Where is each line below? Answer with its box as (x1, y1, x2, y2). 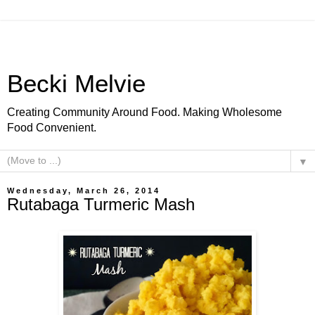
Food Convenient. (7, 122, 96, 134)
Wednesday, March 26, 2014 (7, 186, 160, 195)
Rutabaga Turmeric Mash (7, 195, 195, 214)
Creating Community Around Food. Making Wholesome (7, 106, 282, 118)
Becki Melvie (7, 70, 146, 97)
